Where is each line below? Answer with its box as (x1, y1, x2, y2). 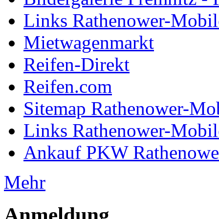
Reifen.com (23, 76, 112, 97)
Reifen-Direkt (23, 54, 130, 75)
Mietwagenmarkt (23, 32, 154, 53)
